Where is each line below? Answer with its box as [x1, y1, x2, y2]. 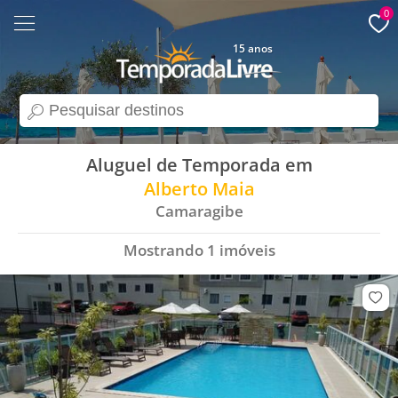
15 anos [232, 41, 273, 56]
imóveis [215, 240, 275, 261]
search [19, 109, 62, 127]
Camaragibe [155, 201, 243, 221]
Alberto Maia [143, 177, 255, 201]
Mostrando [123, 240, 207, 261]
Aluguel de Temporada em [85, 153, 313, 177]
